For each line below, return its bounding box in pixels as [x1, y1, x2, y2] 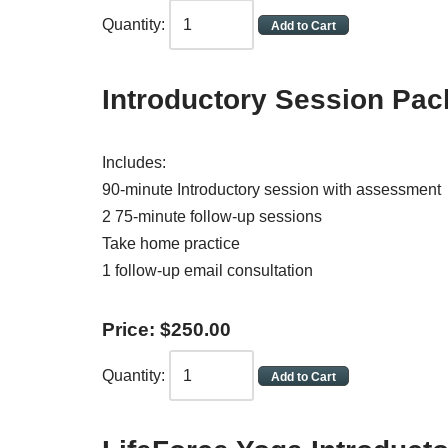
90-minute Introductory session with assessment [102, 181, 441, 198]
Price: [102, 319, 160, 340]
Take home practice [102, 235, 240, 252]
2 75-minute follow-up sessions [102, 208, 322, 225]
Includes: [102, 154, 166, 171]
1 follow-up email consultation [102, 262, 313, 279]
